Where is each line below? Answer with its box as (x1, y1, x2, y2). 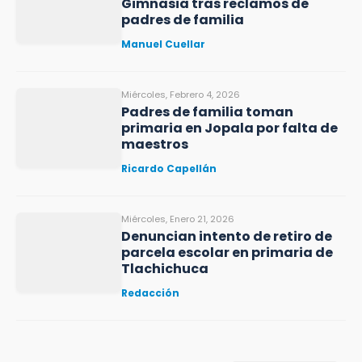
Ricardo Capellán (121, 162, 217, 175)
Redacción (121, 286, 179, 300)
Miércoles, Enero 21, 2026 (121, 213, 234, 225)
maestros (121, 135, 188, 154)
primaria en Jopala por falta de (121, 119, 338, 137)
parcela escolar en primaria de (121, 243, 333, 262)
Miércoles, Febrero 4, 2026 (121, 88, 240, 101)
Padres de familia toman (121, 103, 293, 121)
